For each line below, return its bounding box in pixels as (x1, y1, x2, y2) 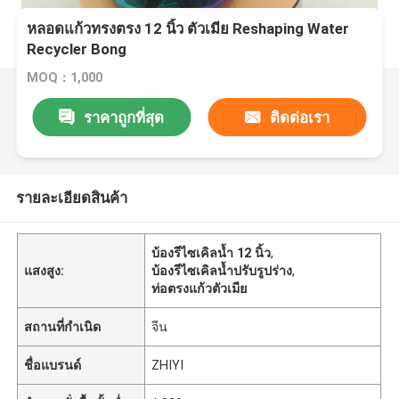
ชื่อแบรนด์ (24, 357, 82, 372)
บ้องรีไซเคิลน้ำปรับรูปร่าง (151, 263, 293, 278)
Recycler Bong (27, 40, 127, 59)
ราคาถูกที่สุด (84, 108, 165, 126)
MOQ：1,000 (27, 70, 103, 85)
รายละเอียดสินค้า (15, 188, 127, 207)
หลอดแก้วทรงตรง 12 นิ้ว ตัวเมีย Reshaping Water (27, 20, 350, 38)
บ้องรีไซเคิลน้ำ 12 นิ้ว (151, 245, 272, 260)
